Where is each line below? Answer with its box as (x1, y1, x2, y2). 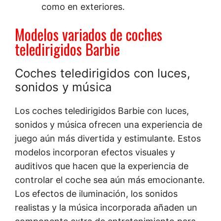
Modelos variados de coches (15, 23, 162, 46)
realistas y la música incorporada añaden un (15, 202, 197, 213)
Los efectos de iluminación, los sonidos (15, 188, 178, 199)
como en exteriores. (41, 1, 125, 12)
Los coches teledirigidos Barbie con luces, (15, 106, 189, 116)
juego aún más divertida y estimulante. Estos (15, 133, 201, 144)
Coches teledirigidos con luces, (15, 66, 190, 81)
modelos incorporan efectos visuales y (15, 147, 175, 158)
